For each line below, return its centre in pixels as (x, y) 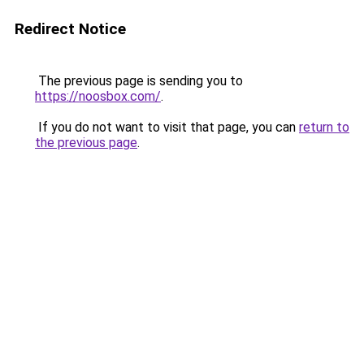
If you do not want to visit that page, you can (167, 127)
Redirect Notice (70, 29)
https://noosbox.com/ (98, 96)
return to (324, 127)
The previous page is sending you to (139, 81)
